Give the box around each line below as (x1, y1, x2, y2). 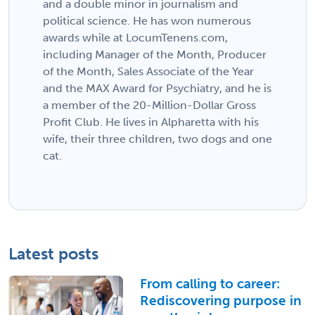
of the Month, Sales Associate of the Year (43, 65, 254, 79)
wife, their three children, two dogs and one (43, 132, 272, 146)
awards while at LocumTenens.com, (43, 31, 228, 45)
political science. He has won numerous (43, 14, 251, 28)
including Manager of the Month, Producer (43, 48, 266, 62)
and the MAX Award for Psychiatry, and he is (43, 82, 271, 96)
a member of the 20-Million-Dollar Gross (43, 98, 256, 112)
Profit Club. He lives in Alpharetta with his (43, 115, 259, 129)
